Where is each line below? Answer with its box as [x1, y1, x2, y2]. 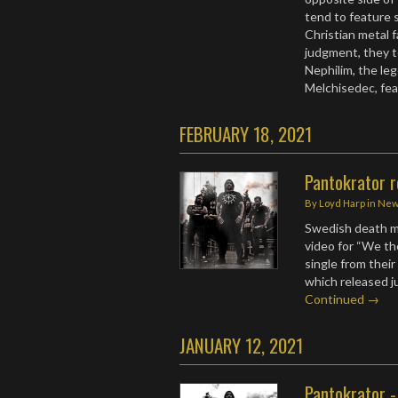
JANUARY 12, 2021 [179, 330, 303, 359]
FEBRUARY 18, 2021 [179, 119, 312, 147]
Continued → [305, 291, 380, 306]
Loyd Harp [319, 196, 366, 209]
